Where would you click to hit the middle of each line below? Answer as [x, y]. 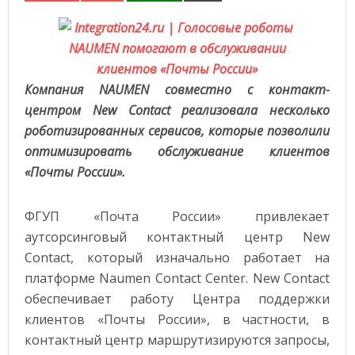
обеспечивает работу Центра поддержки [177, 299]
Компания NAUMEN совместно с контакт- [177, 90]
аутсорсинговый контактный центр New [177, 237]
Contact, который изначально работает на [177, 258]
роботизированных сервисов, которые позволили [177, 131]
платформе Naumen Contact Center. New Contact [177, 278]
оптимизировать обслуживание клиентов [177, 151]
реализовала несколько [250, 110]
